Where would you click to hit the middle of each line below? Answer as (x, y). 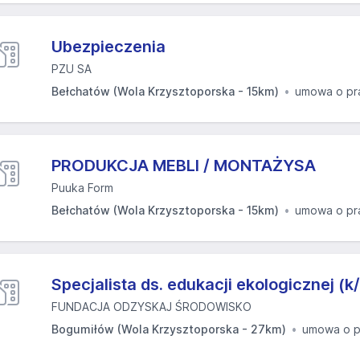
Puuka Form (82, 188)
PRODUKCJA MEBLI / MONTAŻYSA (184, 166)
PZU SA (72, 69)
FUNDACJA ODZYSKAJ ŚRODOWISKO (151, 307)
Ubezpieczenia (108, 47)
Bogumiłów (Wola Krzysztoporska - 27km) (169, 329)
